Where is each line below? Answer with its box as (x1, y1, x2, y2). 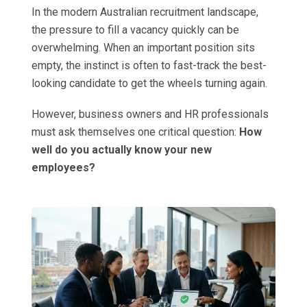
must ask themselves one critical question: (32, 125, 239, 139)
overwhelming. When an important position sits (32, 41, 255, 55)
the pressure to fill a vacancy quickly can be (32, 23, 239, 37)
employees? (32, 161, 95, 175)
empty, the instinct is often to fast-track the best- (32, 59, 267, 73)
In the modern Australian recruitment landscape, (32, 5, 258, 19)
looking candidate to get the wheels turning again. (32, 77, 267, 90)
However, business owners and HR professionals (32, 108, 269, 121)
